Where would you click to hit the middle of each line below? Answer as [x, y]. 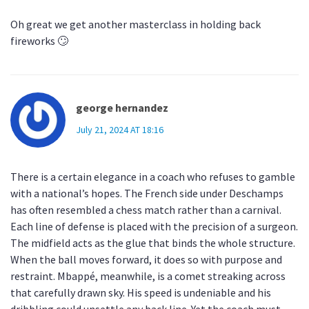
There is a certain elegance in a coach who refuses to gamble [153, 177]
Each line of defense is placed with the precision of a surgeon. [154, 227]
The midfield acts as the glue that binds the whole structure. [153, 243]
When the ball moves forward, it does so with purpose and [146, 260]
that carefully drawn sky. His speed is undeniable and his [141, 293]
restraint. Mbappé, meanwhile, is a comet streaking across [148, 276]
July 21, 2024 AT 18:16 [120, 130]
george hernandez [122, 108]
